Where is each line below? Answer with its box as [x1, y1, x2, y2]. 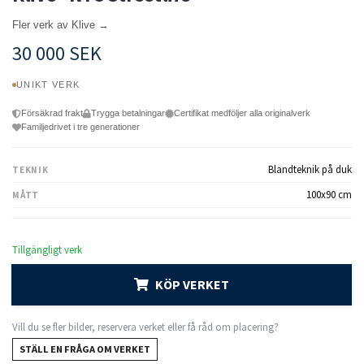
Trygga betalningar [91, 108, 165, 119]
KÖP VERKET [155, 276, 229, 293]
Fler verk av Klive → [12, 19, 109, 32]
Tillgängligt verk [12, 243, 82, 257]
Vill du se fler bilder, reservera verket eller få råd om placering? [12, 320, 279, 334]
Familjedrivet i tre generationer [21, 122, 140, 132]
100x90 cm [306, 188, 352, 202]
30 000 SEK [12, 41, 102, 67]
